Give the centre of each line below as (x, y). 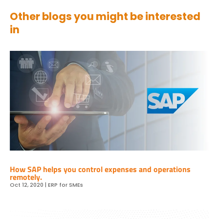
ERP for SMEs (66, 185)
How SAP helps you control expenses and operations (100, 169)
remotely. (26, 177)
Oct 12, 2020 (27, 185)
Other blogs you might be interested (105, 16)
